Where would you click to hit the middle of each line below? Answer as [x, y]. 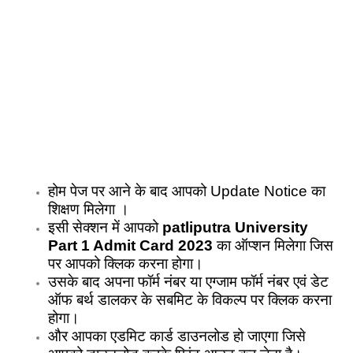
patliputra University [236, 227]
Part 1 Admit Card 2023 [131, 245]
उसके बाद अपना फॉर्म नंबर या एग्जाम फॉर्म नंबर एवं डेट [189, 281]
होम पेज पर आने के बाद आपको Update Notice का [187, 191]
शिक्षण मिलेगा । [89, 209]
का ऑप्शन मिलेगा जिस [273, 245]
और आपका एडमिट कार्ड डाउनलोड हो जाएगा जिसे [177, 336]
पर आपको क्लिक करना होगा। [126, 263]
